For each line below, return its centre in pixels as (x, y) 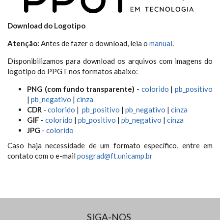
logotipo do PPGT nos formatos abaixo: (73, 71)
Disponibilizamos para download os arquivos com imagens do (110, 61)
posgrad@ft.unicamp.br (115, 155)
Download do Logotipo (46, 25)
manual (161, 43)
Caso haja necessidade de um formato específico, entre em (110, 145)
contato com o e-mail (42, 155)
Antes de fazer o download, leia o (94, 43)
